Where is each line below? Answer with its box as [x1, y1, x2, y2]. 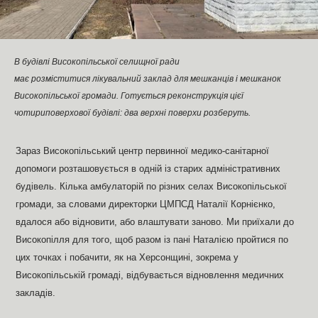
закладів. [16, 287, 56, 298]
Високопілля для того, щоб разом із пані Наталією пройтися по [16, 234, 289, 245]
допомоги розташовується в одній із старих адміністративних [16, 163, 281, 174]
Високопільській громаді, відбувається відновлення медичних [16, 270, 285, 280]
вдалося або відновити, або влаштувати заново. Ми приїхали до [16, 216, 295, 227]
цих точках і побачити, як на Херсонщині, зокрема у [16, 252, 239, 263]
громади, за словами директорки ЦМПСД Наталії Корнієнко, [16, 199, 276, 209]
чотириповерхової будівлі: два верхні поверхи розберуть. [14, 107, 251, 118]
